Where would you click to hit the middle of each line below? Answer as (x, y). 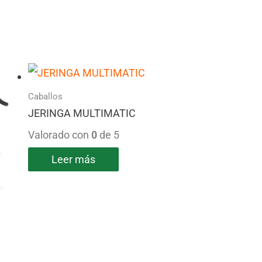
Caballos (46, 96)
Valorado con (60, 135)
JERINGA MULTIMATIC (82, 113)
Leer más (74, 160)
